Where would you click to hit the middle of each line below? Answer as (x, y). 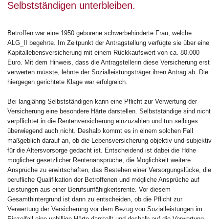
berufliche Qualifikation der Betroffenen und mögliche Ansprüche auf (103, 179)
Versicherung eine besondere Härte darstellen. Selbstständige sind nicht (109, 111)
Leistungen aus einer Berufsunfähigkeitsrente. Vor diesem (89, 189)
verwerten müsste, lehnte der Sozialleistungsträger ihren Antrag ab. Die (108, 72)
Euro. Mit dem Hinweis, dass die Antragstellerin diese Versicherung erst (109, 62)
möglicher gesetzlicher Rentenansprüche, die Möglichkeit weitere (99, 160)
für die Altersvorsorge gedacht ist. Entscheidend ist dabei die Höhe (102, 150)
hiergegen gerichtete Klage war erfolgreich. (67, 82)
